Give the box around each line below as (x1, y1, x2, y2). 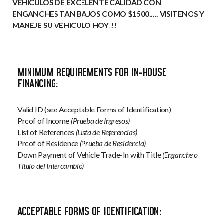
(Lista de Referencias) (75, 128, 137, 137)
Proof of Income (17, 116, 71, 126)
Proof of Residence (17, 139, 80, 148)
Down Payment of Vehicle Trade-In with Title (17, 150, 163, 160)
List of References (17, 128, 76, 137)
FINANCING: (17, 76, 58, 92)
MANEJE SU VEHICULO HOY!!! (12, 20, 117, 29)
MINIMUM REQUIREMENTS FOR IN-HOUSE (17, 65, 166, 81)
